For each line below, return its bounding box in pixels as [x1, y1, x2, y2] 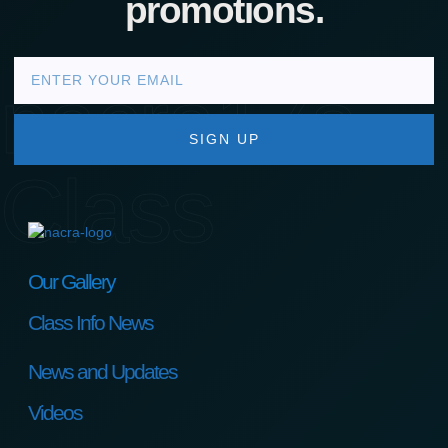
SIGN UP [188, 130, 260, 147]
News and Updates [28, 360, 177, 384]
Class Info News [28, 311, 153, 335]
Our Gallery [28, 270, 115, 294]
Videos [28, 401, 82, 425]
